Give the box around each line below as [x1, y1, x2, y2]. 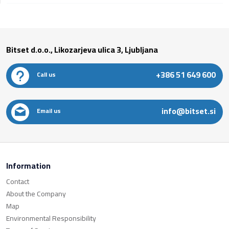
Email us [37, 105, 61, 117]
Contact [6, 175, 29, 188]
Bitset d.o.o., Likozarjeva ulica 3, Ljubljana [6, 42, 158, 57]
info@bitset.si [162, 103, 216, 119]
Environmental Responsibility [6, 212, 96, 225]
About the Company [6, 187, 66, 200]
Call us [37, 68, 56, 80]
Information [6, 158, 51, 173]
